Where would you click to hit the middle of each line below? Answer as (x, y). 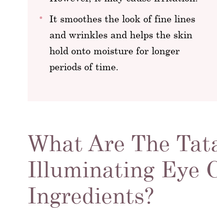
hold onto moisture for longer (115, 51)
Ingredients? (91, 195)
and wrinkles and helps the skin (121, 35)
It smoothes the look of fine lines (122, 19)
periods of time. (84, 67)
